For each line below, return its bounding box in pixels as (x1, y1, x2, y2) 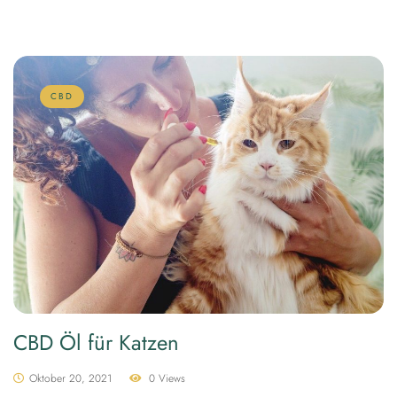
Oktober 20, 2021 (29, 370, 112, 386)
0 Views (149, 370, 185, 386)
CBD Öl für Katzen (13, 326, 179, 358)
